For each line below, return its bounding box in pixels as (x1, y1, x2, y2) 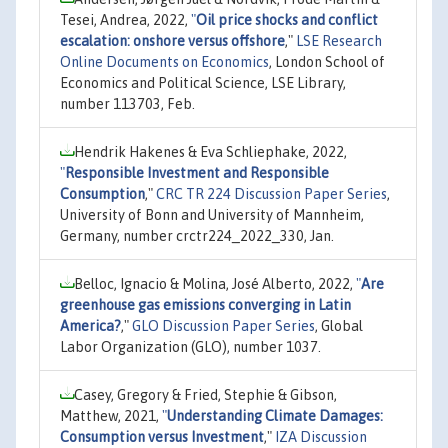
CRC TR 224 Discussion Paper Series (156, 185, 387, 202)
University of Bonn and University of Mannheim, (60, 206, 364, 223)
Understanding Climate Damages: (167, 407, 383, 424)
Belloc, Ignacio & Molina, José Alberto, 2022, (74, 275, 356, 292)
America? (60, 317, 121, 334)
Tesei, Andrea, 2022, (60, 11, 191, 28)
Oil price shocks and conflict (196, 11, 378, 28)
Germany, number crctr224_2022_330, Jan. (60, 227, 334, 244)
